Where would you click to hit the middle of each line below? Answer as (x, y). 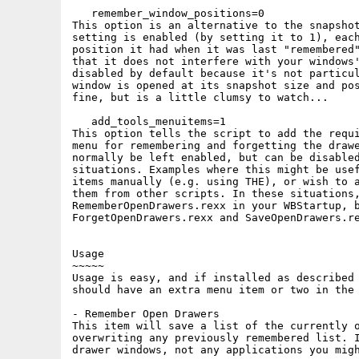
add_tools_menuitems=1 (149, 121)
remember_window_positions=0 (168, 13)
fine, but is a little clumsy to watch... (200, 97)
